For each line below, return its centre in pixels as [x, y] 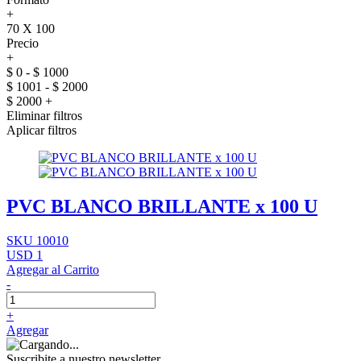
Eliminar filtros [44, 116]
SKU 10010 [37, 240]
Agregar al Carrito [53, 269]
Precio [23, 43]
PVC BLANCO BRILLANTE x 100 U [162, 206]
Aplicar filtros [41, 130]
